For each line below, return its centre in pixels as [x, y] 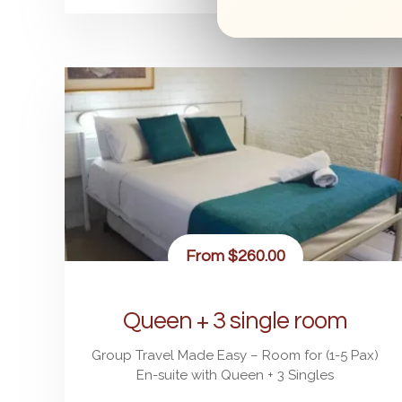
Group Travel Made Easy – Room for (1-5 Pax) [235, 355]
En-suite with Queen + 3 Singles [235, 375]
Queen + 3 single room [235, 321]
